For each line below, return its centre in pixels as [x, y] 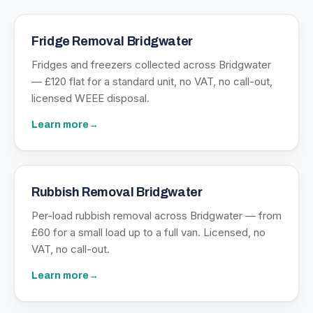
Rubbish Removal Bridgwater [117, 192]
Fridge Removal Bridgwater [112, 41]
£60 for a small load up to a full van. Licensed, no [148, 232]
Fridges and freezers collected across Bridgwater [151, 65]
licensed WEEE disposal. [90, 98]
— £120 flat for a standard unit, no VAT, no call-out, [152, 81]
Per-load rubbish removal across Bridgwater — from [156, 216]
